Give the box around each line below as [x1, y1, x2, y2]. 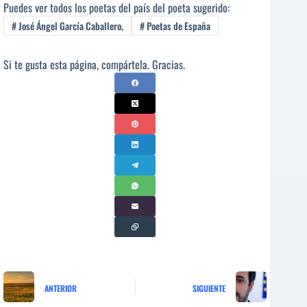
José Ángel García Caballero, [16, 19, 123, 34]
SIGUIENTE [193, 282, 226, 294]
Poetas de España [144, 19, 210, 34]
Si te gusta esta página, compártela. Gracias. [3, 56, 185, 73]
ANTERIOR [45, 282, 77, 294]
